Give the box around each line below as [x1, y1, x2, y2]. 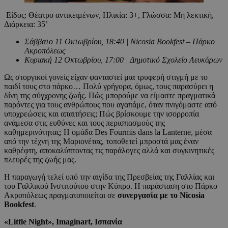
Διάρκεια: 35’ [4, 19, 48, 28]
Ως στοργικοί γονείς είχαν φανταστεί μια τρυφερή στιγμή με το [4, 72, 208, 81]
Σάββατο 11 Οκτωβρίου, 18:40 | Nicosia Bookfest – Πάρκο [24, 37, 215, 46]
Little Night [8, 217, 48, 226]
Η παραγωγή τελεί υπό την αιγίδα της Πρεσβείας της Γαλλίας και [4, 172, 214, 181]
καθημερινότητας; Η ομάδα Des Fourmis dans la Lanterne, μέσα [4, 127, 212, 136]
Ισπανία [93, 217, 122, 226]
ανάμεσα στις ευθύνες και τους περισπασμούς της [4, 118, 165, 127]
